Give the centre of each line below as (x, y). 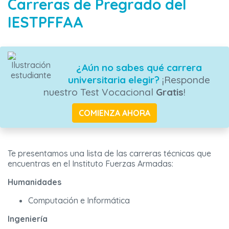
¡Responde (185, 80)
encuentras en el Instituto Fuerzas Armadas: (90, 164)
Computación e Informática (79, 201)
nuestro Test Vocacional (100, 92)
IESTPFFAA (45, 22)
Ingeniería (28, 219)
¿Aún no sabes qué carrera (139, 68)
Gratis (170, 92)
